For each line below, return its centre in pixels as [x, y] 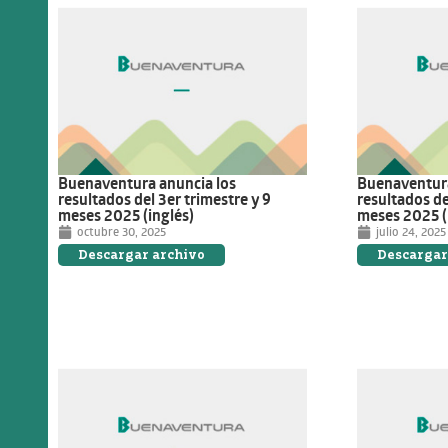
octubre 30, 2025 [121, 232]
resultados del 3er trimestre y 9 [164, 199]
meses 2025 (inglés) [126, 215]
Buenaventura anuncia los [147, 183]
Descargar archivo [141, 255]
